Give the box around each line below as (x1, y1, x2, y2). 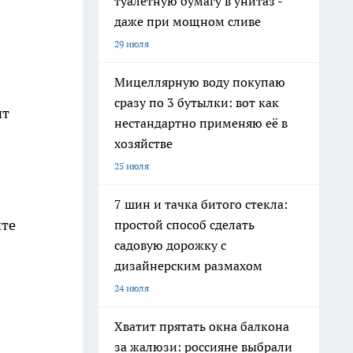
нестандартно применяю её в (114, 115, 288, 131)
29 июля (114, 38, 149, 50)
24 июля (114, 282, 149, 294)
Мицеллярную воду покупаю (114, 74, 285, 90)
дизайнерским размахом (114, 258, 262, 273)
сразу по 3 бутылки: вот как (114, 95, 279, 110)
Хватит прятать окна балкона (114, 318, 289, 334)
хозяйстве (114, 136, 173, 151)
